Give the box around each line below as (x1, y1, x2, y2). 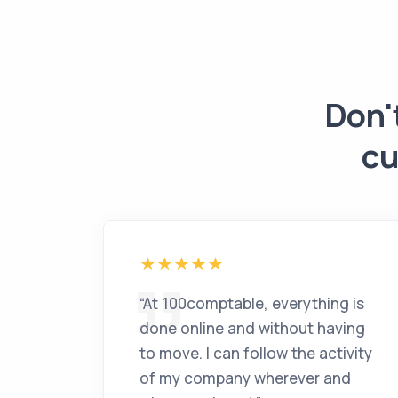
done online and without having (139, 318, 365, 338)
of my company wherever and (139, 368, 351, 388)
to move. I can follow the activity (139, 343, 372, 363)
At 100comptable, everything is (143, 293, 364, 314)
